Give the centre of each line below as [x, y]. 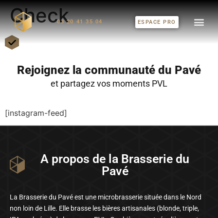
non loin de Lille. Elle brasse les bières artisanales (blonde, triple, [104, 208]
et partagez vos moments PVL [109, 84]
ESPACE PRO [157, 22]
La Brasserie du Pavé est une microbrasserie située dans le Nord [106, 197]
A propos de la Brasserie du [115, 159]
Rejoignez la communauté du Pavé [109, 70]
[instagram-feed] [36, 113]
